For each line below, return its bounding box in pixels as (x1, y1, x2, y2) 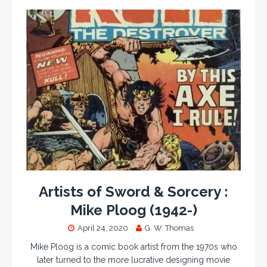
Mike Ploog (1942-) (70, 201, 197, 219)
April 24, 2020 (77, 223, 128, 232)
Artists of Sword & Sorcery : (39, 182, 228, 200)
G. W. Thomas (144, 223, 194, 232)
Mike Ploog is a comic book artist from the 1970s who (30, 241, 237, 252)
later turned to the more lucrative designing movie (37, 254, 230, 265)
